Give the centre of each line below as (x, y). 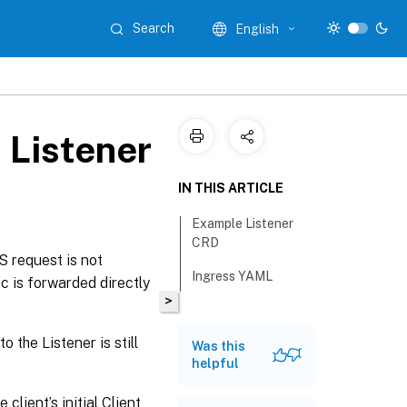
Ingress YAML (233, 276)
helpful (215, 363)
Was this (218, 346)
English (258, 29)
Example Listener (243, 223)
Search (154, 28)
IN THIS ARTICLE (231, 188)
